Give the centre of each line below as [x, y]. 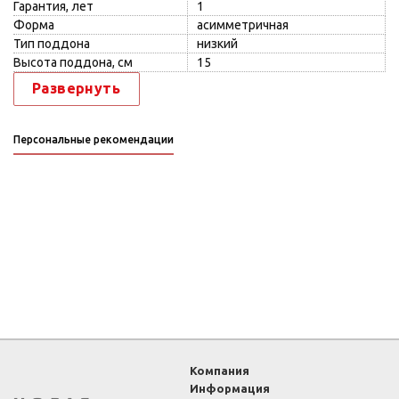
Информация [230, 388]
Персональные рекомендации [94, 139]
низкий [217, 44]
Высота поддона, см [73, 62]
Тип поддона [52, 44]
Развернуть [76, 88]
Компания [220, 370]
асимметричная [243, 25]
